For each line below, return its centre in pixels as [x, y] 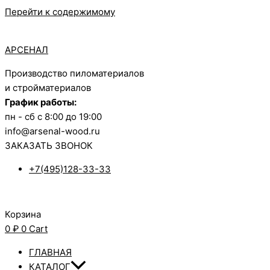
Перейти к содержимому [60, 12]
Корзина [23, 214]
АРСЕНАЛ [27, 50]
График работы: [41, 102]
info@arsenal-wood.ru [52, 131]
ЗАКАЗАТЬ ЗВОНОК [49, 146]
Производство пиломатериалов [74, 73]
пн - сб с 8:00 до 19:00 [53, 117]
